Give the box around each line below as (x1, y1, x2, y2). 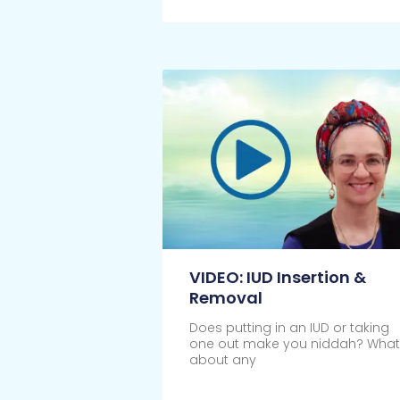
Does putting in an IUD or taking (188, 319, 389, 337)
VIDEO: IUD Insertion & (188, 266, 366, 289)
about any (188, 351, 256, 370)
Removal (188, 287, 262, 310)
